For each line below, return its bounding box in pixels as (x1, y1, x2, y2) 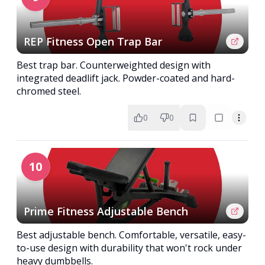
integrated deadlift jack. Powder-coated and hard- (17, 72, 235, 85)
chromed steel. (17, 85, 81, 98)
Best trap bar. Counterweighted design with (17, 59, 211, 72)
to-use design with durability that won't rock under (17, 241, 242, 254)
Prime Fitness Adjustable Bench (24, 204, 188, 218)
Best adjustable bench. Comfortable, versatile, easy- (17, 228, 246, 241)
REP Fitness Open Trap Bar (24, 34, 162, 49)
